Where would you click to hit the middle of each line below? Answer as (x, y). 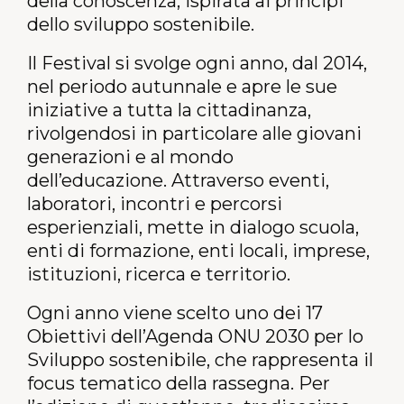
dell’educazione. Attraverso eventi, (178, 181)
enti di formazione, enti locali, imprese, (198, 251)
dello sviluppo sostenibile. (141, 25)
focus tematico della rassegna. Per (179, 384)
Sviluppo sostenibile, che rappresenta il (200, 360)
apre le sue (287, 87)
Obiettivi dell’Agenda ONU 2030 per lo (195, 337)
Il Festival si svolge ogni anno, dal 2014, (197, 64)
